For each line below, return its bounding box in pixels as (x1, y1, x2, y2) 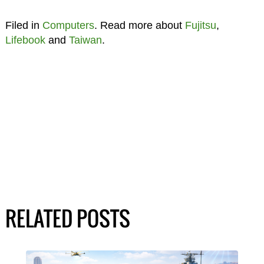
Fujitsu (184, 19, 216, 32)
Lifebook (5, 34, 45, 47)
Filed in (5, 19, 42, 32)
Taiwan (68, 34, 102, 47)
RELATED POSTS (5, 203, 130, 234)
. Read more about (94, 19, 185, 32)
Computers (42, 19, 94, 32)
